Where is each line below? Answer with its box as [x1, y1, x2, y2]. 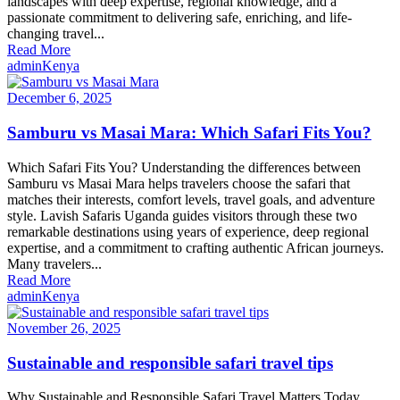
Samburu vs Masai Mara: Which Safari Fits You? [7, 123, 371, 143]
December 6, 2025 [7, 90, 112, 106]
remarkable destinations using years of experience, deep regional [7, 223, 369, 239]
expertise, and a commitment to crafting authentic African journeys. [7, 239, 384, 255]
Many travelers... [7, 255, 102, 271]
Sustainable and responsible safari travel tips [7, 353, 333, 372]
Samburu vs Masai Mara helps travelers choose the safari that [7, 175, 350, 191]
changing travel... [7, 26, 104, 42]
